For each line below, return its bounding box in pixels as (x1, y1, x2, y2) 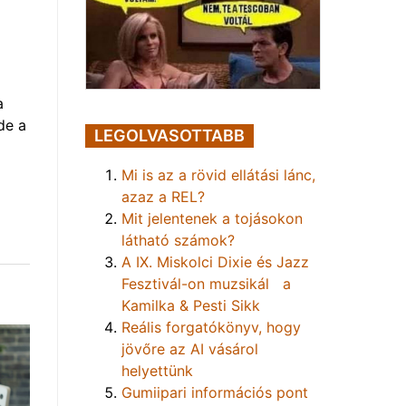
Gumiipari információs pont (121, 382, 308, 401)
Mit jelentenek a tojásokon (121, 208, 303, 227)
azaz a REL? (121, 187, 205, 206)
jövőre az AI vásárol (121, 339, 258, 358)
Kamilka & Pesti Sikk (121, 295, 260, 314)
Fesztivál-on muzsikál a (121, 274, 291, 293)
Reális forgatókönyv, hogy (121, 317, 301, 336)
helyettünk (121, 361, 193, 380)
